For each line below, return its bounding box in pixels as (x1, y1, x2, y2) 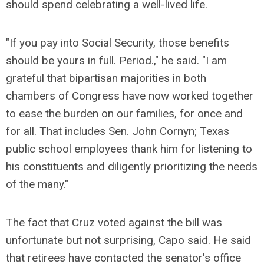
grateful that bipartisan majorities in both (6, 71, 206, 85)
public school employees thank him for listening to (6, 141, 252, 156)
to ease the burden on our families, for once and (6, 106, 243, 120)
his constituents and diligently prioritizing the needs (6, 159, 258, 173)
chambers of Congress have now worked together (6, 88, 253, 103)
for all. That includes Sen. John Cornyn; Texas (6, 124, 229, 138)
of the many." (6, 177, 68, 191)
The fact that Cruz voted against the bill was (6, 215, 222, 229)
